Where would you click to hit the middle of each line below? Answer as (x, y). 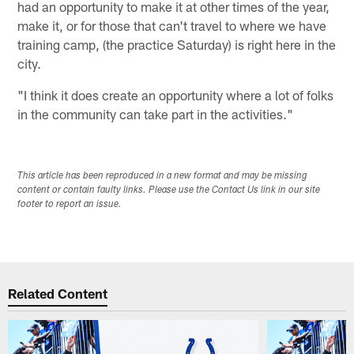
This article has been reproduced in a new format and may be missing (163, 176)
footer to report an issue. (70, 204)
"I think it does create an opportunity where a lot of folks (176, 94)
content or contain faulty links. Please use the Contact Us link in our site (169, 190)
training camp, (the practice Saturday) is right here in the (177, 44)
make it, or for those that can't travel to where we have (172, 25)
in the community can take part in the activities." (156, 113)
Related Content (58, 294)
